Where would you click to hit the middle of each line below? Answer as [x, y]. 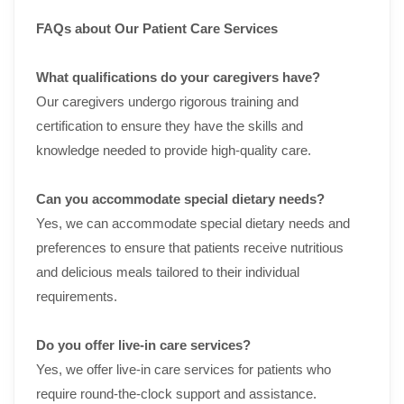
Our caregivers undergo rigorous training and [167, 101]
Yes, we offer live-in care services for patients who [184, 369]
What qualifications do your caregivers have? [178, 77]
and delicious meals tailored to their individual [168, 272]
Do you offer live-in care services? [143, 345]
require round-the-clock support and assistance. [176, 394]
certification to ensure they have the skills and [170, 126]
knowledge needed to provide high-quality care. [174, 150]
